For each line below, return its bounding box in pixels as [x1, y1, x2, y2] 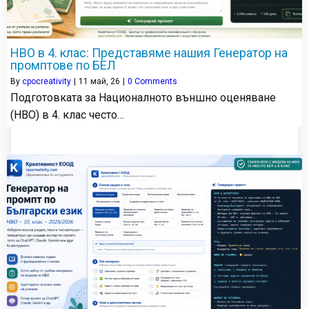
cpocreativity [22, 76, 71, 86]
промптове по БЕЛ [10, 57, 116, 72]
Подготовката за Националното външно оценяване [10, 90, 276, 104]
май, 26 [90, 76, 120, 86]
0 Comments [128, 76, 177, 86]
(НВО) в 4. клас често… [10, 108, 124, 121]
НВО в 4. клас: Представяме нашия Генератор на [10, 45, 288, 60]
